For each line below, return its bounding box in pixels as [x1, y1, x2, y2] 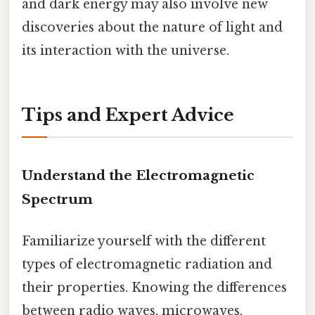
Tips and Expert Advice [22, 105, 234, 126]
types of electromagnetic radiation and [22, 257, 272, 273]
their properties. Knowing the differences [22, 280, 287, 296]
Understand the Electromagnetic [22, 167, 255, 184]
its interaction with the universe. [22, 42, 229, 58]
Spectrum [22, 191, 93, 208]
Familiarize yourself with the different [22, 233, 266, 250]
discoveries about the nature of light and [22, 19, 283, 35]
